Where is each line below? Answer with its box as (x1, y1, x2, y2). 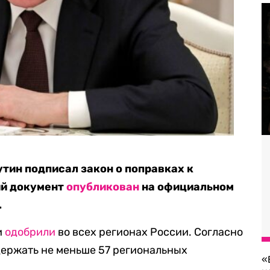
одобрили (5, 225, 56, 239)
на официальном (139, 180, 234, 193)
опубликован (66, 180, 140, 193)
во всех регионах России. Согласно (55, 225, 243, 239)
